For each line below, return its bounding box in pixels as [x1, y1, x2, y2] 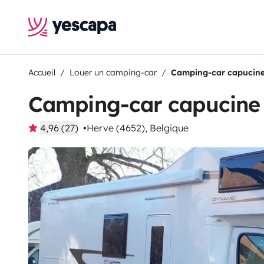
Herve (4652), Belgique [87, 122, 189, 134]
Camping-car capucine [28, 91, 260, 117]
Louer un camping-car [70, 67, 157, 78]
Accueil [28, 67, 55, 78]
